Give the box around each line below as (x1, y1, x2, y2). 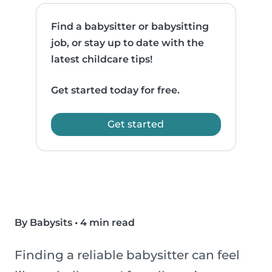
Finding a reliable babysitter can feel (15, 248, 240, 263)
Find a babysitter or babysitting (51, 21, 209, 33)
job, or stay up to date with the (51, 37, 205, 49)
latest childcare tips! (51, 53, 153, 66)
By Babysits (15, 217, 72, 229)
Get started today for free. (51, 84, 180, 97)
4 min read (80, 217, 135, 229)
